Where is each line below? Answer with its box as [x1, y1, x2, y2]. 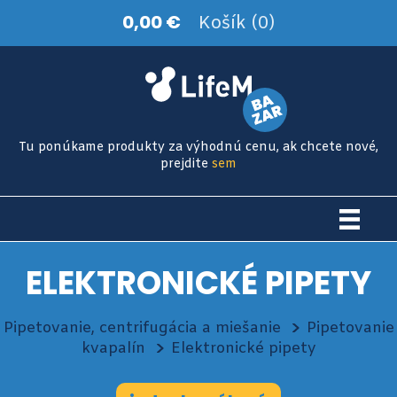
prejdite [160, 156, 212, 173]
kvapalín [81, 339, 145, 360]
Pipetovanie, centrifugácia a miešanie [3, 318, 281, 339]
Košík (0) [198, 12, 275, 35]
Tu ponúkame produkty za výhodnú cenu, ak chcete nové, [19, 139, 378, 156]
